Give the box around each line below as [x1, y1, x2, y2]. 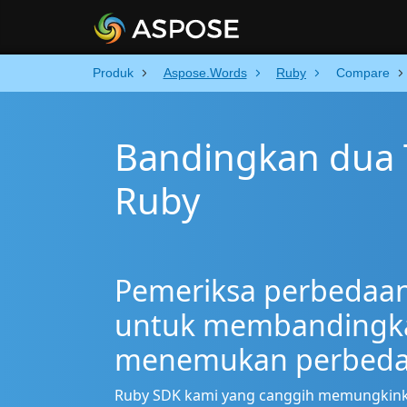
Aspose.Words [163, 65, 247, 80]
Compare [335, 65, 390, 80]
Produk [93, 65, 134, 80]
